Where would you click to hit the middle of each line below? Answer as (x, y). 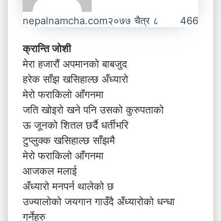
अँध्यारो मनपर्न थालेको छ (68, 186)
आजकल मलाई (50, 171)
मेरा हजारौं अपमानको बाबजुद (75, 64)
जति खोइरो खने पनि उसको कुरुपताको (93, 110)
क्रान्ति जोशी (47, 49)
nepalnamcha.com (65, 21)
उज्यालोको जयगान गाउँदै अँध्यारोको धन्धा (99, 202)
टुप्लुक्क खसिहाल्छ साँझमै (69, 140)
